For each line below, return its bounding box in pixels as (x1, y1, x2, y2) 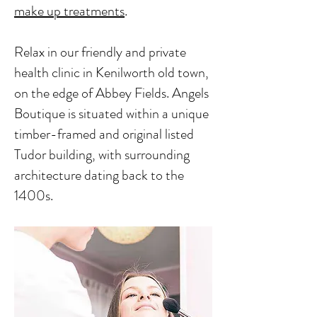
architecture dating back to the (14, 165, 184, 185)
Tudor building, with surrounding (14, 144, 190, 165)
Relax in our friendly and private (14, 42, 186, 62)
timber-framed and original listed (14, 124, 194, 144)
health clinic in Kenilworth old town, (14, 62, 209, 83)
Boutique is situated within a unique (14, 103, 209, 124)
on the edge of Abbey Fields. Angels (14, 83, 209, 103)
